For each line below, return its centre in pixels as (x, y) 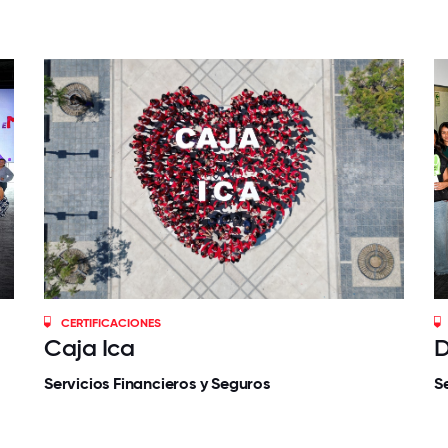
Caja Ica (89, 348)
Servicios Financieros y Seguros (157, 384)
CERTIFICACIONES (111, 323)
